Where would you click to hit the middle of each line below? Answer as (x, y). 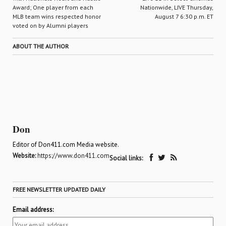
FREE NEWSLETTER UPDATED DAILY (59, 189)
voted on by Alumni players (50, 25)
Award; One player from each (53, 7)
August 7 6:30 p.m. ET (184, 16)
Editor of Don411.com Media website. (66, 145)
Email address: (33, 210)
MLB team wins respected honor (57, 16)
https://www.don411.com (73, 156)
